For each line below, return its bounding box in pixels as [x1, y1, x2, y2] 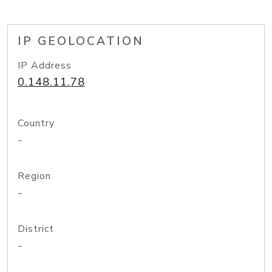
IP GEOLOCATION [18, 33, 144, 49]
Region [18, 169, 51, 183]
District [18, 222, 54, 236]
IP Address [18, 59, 72, 72]
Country [18, 117, 55, 130]
